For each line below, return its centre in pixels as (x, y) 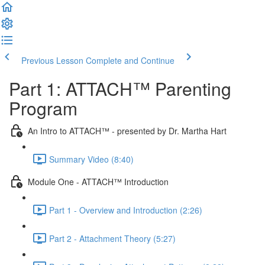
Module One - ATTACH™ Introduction (98, 181)
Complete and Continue (130, 60)
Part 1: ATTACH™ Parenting (120, 88)
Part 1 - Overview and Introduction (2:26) (126, 210)
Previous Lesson (52, 60)
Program (43, 108)
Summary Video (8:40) (91, 159)
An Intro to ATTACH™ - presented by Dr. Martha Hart (127, 130)
